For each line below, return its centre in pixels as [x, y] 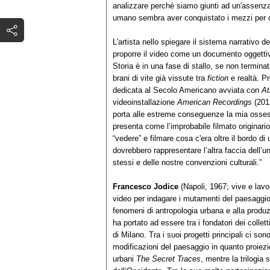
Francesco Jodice [147, 186]
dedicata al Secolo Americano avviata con [187, 90]
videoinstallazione [145, 102]
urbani [124, 259]
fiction [218, 78]
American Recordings [215, 102]
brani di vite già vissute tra [160, 78]
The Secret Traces [168, 259]
